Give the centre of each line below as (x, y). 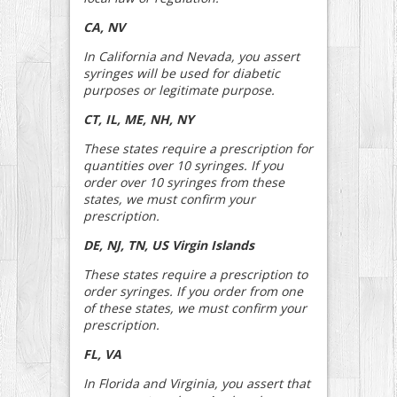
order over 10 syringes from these (184, 182)
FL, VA (102, 354)
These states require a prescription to (195, 274)
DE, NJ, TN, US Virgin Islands (169, 245)
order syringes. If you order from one (193, 291)
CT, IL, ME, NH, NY (139, 119)
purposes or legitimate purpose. (179, 90)
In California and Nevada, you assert (191, 56)
